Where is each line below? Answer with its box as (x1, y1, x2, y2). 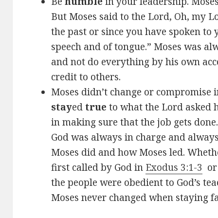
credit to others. (51, 71, 121, 84)
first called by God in (51, 161, 146, 174)
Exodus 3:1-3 (145, 161, 203, 174)
